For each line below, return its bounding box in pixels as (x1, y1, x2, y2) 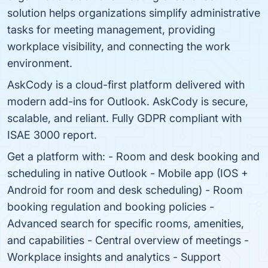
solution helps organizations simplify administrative (7, 7, 260, 19)
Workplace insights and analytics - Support (7, 251, 221, 263)
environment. (7, 57, 72, 69)
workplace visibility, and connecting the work (7, 40, 230, 53)
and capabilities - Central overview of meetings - (7, 234, 249, 246)
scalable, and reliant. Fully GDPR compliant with (7, 112, 242, 124)
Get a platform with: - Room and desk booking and (7, 150, 260, 163)
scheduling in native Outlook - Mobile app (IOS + (7, 167, 248, 179)
